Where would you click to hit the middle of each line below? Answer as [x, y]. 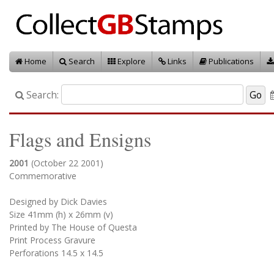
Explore [131, 61]
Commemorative [43, 176]
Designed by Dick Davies [58, 202]
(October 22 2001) [67, 163]
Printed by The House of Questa [73, 227]
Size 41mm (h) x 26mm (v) [61, 214]
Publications [230, 61]
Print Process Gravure [52, 240]
